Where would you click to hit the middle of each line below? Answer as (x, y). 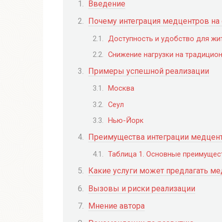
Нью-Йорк (126, 120)
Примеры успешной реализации (149, 71)
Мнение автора (116, 206)
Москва (121, 88)
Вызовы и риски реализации (142, 188)
